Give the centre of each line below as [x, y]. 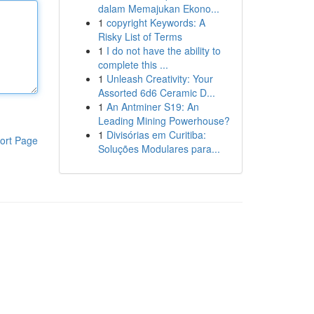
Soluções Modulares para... [159, 149]
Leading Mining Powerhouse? [164, 121]
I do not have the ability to [163, 50]
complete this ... [133, 64]
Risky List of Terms [140, 36]
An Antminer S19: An [152, 107]
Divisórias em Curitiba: [156, 135]
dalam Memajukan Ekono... [158, 8]
